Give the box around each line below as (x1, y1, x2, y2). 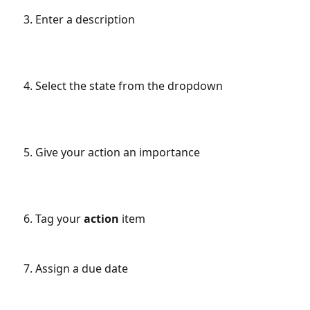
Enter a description (35, 11, 135, 27)
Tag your (35, 210, 84, 226)
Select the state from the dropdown (35, 77, 223, 93)
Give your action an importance (35, 144, 200, 160)
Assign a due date (35, 260, 128, 276)
